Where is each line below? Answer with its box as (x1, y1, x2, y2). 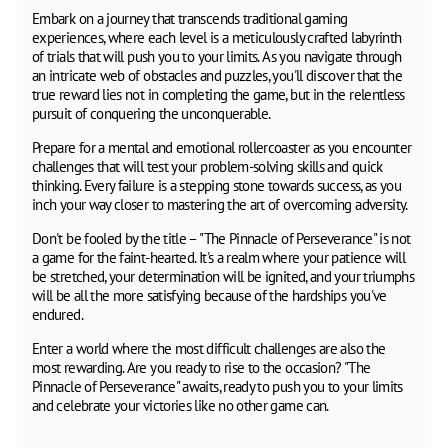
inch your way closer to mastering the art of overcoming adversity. (32, 194, 408, 214)
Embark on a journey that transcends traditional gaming (32, 8, 348, 28)
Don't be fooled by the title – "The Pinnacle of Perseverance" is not (32, 228, 411, 248)
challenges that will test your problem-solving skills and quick (32, 156, 383, 176)
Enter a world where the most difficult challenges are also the (32, 338, 386, 358)
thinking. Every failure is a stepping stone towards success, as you (32, 175, 402, 195)
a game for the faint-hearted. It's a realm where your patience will (32, 247, 406, 267)
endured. (32, 304, 83, 324)
